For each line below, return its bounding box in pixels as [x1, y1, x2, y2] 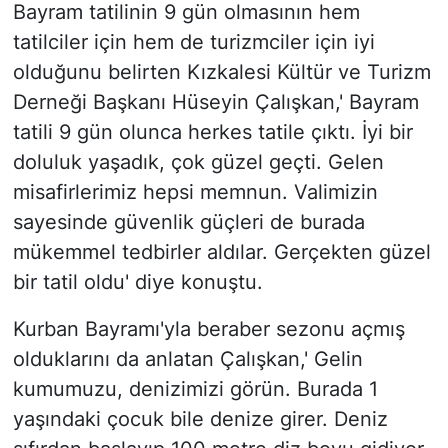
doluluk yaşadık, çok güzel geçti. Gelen [12, 150, 384, 175]
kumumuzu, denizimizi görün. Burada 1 [12, 377, 378, 402]
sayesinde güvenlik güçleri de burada [12, 210, 365, 235]
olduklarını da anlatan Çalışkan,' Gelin [12, 347, 363, 372]
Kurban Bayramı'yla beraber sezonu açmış [12, 317, 405, 342]
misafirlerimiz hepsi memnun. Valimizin [12, 180, 378, 205]
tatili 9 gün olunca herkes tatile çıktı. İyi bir [12, 120, 413, 145]
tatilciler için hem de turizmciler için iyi [12, 30, 375, 55]
